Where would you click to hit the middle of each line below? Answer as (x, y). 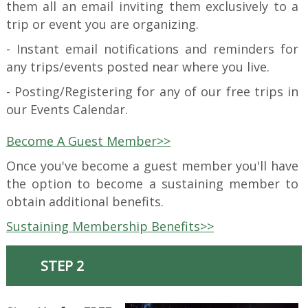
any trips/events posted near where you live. (137, 67)
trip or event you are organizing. (102, 24)
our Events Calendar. (67, 110)
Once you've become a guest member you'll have (152, 166)
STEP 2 (62, 266)
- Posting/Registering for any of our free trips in (152, 92)
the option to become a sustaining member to (152, 184)
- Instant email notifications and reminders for (152, 49)
